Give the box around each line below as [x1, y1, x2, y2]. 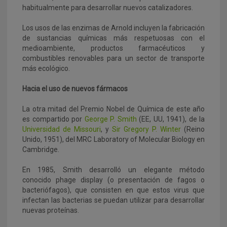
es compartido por [22, 115, 85, 123]
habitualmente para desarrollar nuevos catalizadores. [22, 3, 193, 12]
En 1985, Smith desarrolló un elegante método [22, 165, 205, 174]
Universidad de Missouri [22, 125, 101, 133]
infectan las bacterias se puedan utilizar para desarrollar [22, 196, 205, 204]
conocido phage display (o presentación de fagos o [22, 175, 205, 184]
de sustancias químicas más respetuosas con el [22, 33, 205, 42]
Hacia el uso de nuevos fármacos [22, 84, 128, 93]
